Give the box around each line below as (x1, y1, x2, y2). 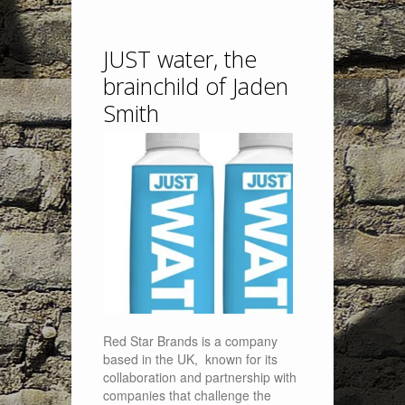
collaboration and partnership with (103, 368, 297, 386)
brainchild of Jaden (103, 71, 288, 101)
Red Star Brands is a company (103, 332, 278, 350)
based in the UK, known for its (103, 350, 278, 368)
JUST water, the (103, 43, 257, 74)
